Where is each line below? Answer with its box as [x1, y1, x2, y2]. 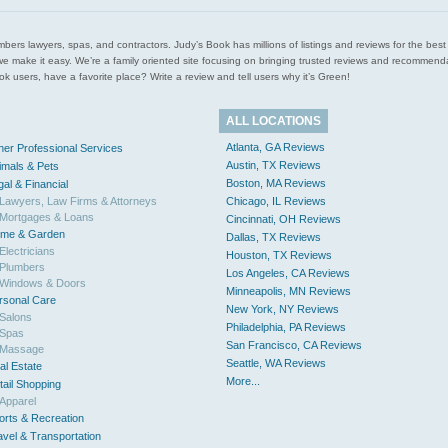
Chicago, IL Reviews [226, 195, 326, 207]
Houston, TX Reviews [226, 249, 332, 261]
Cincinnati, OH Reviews [226, 213, 341, 225]
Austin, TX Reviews [226, 159, 321, 171]
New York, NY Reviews [226, 303, 339, 315]
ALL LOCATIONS [226, 114, 321, 128]
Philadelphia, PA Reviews [226, 321, 346, 333]
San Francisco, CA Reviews [226, 339, 362, 351]
